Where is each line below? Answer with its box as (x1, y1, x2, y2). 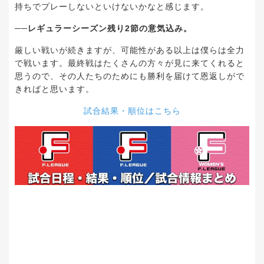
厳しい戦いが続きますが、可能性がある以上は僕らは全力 (15, 45, 245, 55)
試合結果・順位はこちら (83, 106, 181, 116)
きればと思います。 (15, 84, 94, 94)
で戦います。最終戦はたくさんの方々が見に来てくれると (15, 58, 245, 68)
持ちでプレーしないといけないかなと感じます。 (15, 2, 209, 12)
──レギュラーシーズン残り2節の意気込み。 (15, 24, 192, 34)
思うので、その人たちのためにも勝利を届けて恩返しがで (15, 71, 245, 81)
